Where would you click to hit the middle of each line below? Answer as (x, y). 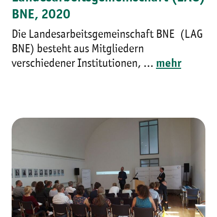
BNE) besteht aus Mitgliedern (78, 50)
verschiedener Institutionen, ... (84, 64)
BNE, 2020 (41, 15)
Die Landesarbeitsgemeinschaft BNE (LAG (107, 35)
